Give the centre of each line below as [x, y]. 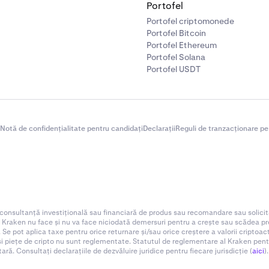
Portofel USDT [174, 69]
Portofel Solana [176, 57]
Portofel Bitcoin [176, 33]
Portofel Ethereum [182, 45]
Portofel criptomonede [190, 21]
